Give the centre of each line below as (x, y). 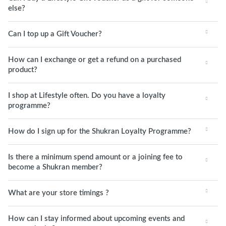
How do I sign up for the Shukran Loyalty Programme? (100, 131)
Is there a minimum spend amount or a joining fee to (95, 157)
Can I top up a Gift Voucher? (55, 34)
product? (23, 70)
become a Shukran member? (55, 167)
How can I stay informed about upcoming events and (96, 219)
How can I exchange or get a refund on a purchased (95, 60)
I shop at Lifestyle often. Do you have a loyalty (87, 96)
